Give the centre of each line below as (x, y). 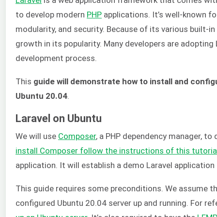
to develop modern (51, 14)
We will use (37, 136)
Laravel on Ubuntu (59, 118)
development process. (56, 58)
